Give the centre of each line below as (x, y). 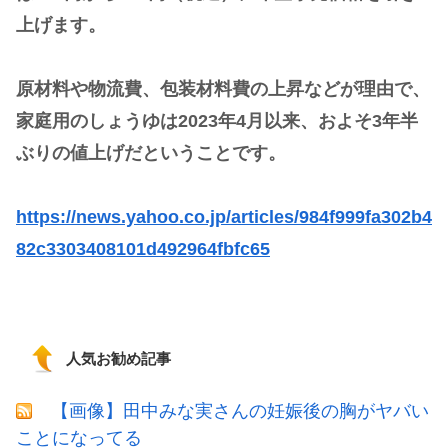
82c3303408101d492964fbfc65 (143, 248)
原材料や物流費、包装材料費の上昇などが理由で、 (223, 88)
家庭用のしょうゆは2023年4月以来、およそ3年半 (217, 120)
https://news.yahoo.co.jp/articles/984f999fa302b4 (224, 216)
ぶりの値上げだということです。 (151, 152)
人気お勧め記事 (118, 358)
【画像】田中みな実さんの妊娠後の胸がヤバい (240, 410)
